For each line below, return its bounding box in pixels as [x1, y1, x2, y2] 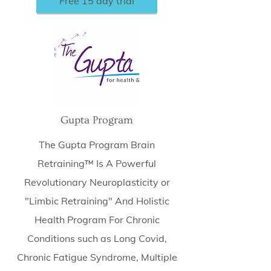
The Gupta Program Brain [39, 139, 155, 151]
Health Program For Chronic [34, 214, 160, 226]
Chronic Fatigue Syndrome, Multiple [16, 251, 177, 263]
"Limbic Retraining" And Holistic [24, 195, 169, 207]
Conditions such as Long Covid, [27, 232, 167, 244]
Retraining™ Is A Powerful [38, 157, 156, 169]
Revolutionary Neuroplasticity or [24, 176, 170, 188]
